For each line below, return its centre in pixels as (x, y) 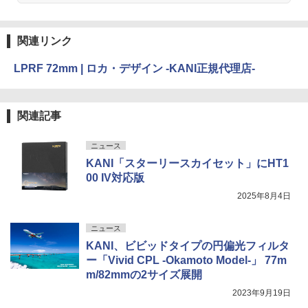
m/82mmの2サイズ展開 (144, 275)
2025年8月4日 (264, 196)
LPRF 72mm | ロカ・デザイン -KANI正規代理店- (134, 69)
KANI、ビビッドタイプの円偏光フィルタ (188, 246)
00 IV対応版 (115, 178)
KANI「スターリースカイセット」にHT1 (187, 164)
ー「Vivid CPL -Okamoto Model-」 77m (186, 261)
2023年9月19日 (262, 293)
